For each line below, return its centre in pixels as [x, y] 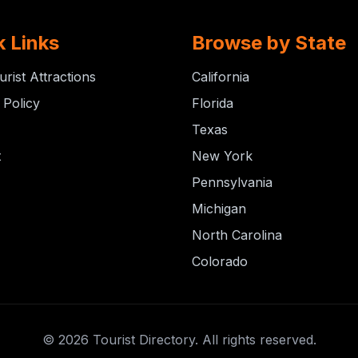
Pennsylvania [232, 182]
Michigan [219, 209]
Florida [213, 103]
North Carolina [237, 235]
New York [222, 156]
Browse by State [269, 43]
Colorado [220, 261]
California [221, 77]
